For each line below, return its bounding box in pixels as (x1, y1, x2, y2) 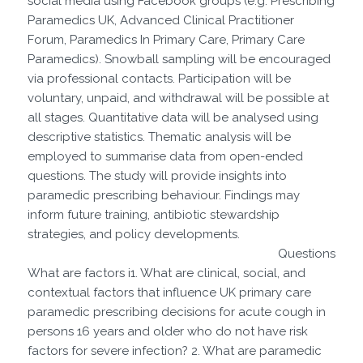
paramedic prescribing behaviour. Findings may (27, 187, 300, 203)
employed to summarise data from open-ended (27, 148, 303, 164)
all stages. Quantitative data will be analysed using (27, 109, 318, 125)
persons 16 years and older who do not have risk (27, 323, 308, 339)
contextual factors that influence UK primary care (27, 284, 311, 300)
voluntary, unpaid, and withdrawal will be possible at (27, 90, 329, 105)
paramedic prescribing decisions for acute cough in (27, 304, 326, 319)
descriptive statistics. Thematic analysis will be (27, 129, 291, 144)
